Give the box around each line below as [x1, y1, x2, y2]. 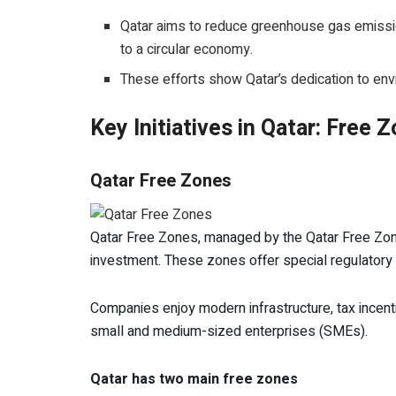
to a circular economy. [120, 39, 254, 61]
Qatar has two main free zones [90, 368, 298, 390]
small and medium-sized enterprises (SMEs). [90, 320, 368, 342]
